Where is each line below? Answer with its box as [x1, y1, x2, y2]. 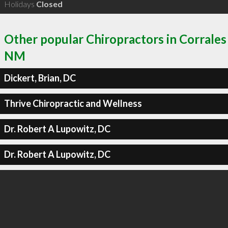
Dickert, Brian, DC [4, 72, 76, 83]
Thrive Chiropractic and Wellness [4, 98, 142, 109]
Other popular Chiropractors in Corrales [4, 31, 226, 46]
